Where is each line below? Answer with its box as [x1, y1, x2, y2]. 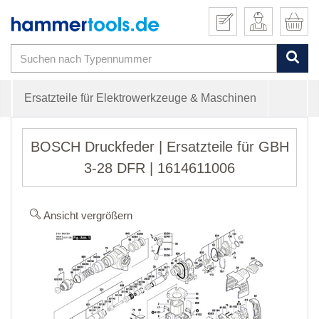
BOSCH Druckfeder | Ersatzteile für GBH [30, 139, 289, 155]
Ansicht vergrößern [41, 209, 132, 222]
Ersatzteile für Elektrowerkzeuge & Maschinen [24, 92, 256, 105]
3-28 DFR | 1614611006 [84, 160, 235, 177]
